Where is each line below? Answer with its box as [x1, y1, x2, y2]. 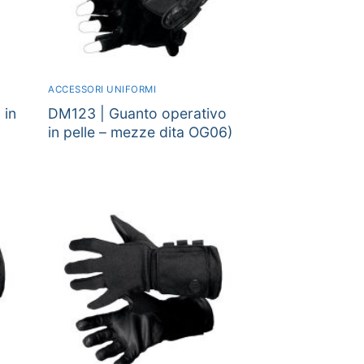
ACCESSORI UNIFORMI [48, 84, 156, 96]
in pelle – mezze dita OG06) [48, 123, 232, 141]
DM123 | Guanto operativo [48, 105, 227, 123]
